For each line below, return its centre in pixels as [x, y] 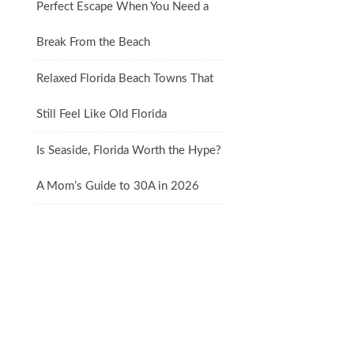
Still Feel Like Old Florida [102, 114]
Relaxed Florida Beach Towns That [125, 79]
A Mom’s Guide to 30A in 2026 [118, 186]
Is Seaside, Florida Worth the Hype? [129, 151]
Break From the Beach [93, 42]
